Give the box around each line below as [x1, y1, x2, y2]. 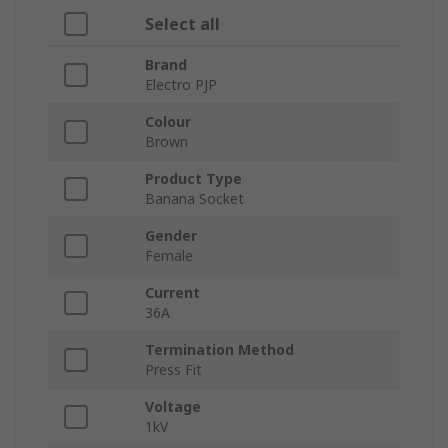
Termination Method [145, 340, 294, 360]
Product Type [145, 169, 242, 189]
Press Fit [145, 360, 202, 380]
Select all [145, 13, 220, 36]
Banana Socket [145, 189, 244, 209]
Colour [145, 112, 191, 132]
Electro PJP [145, 75, 217, 95]
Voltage [145, 397, 201, 417]
